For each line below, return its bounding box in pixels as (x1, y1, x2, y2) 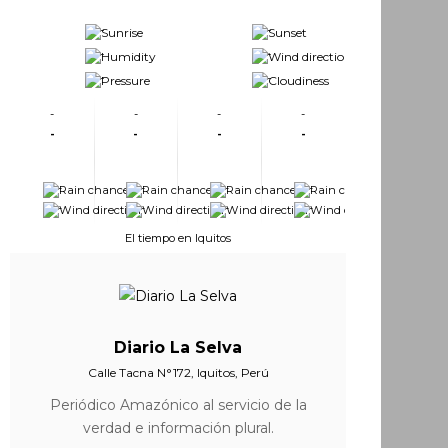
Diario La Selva (114, 337, 242, 357)
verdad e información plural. (82, 418, 274, 437)
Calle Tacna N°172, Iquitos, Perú (87, 364, 269, 380)
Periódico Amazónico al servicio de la (49, 395, 307, 414)
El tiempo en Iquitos (125, 231, 231, 246)
